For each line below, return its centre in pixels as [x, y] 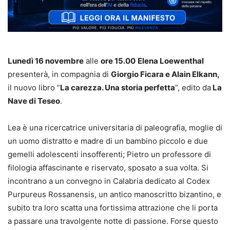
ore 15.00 [118, 61]
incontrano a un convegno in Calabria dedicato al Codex [109, 181]
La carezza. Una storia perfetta [118, 87]
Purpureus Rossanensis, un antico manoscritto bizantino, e [114, 194]
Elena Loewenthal [171, 61]
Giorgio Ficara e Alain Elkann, [165, 74]
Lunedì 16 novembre [46, 61]
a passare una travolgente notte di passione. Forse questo [113, 221]
